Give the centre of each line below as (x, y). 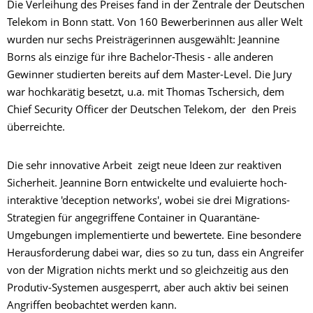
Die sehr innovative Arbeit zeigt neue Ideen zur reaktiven (144, 166)
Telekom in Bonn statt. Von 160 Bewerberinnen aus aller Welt (155, 23)
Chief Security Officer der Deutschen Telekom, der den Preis (152, 110)
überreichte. (36, 128)
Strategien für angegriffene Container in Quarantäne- (133, 219)
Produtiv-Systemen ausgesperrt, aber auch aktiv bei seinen (148, 289)
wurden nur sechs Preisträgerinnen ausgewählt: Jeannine (143, 41)
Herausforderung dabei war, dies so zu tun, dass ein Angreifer (155, 254)
